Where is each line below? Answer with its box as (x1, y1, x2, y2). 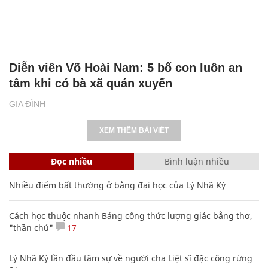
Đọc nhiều (51, 155, 92, 167)
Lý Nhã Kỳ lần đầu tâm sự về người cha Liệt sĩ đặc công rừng (9, 252, 252, 264)
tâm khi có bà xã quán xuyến (9, 76, 172, 90)
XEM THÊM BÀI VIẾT (99, 126, 169, 135)
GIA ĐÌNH (9, 99, 45, 109)
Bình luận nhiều (164, 155, 229, 167)
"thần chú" (9, 221, 53, 233)
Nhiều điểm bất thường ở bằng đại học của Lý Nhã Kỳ (9, 179, 226, 191)
